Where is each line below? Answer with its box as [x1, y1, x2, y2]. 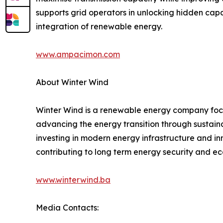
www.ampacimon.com [36, 49, 120, 59]
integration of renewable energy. [36, 21, 162, 31]
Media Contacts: [36, 202, 99, 213]
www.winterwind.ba [36, 174, 111, 185]
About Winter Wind [36, 77, 109, 87]
